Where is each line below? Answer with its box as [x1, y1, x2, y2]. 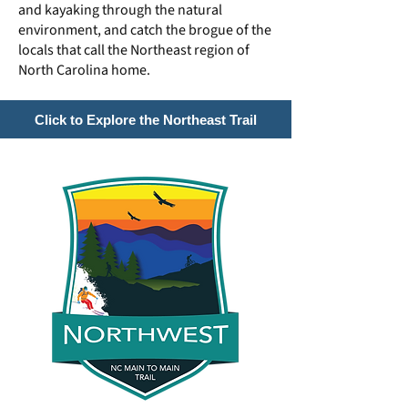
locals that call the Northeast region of [18, 40, 250, 60]
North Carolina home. [18, 60, 150, 80]
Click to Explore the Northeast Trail [35, 111, 257, 127]
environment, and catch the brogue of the [18, 20, 271, 40]
